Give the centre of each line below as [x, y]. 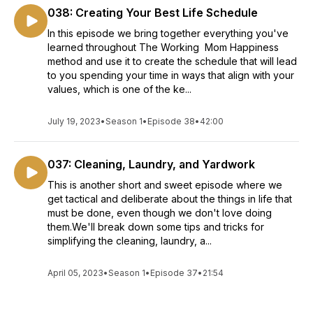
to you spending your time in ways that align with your [171, 75]
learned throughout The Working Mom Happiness [163, 47]
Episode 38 [171, 121]
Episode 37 [174, 273]
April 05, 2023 [75, 273]
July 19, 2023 [74, 121]
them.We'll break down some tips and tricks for [156, 227]
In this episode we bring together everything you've [168, 33]
